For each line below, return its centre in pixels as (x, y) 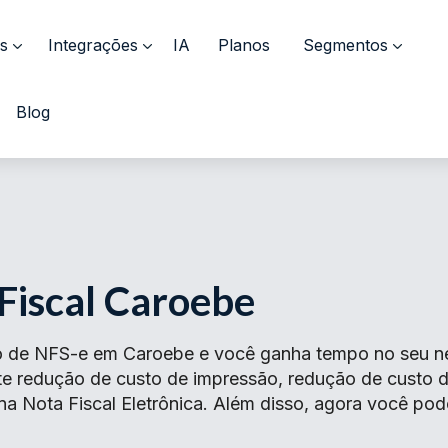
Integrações (93, 45)
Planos (244, 45)
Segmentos (345, 45)
